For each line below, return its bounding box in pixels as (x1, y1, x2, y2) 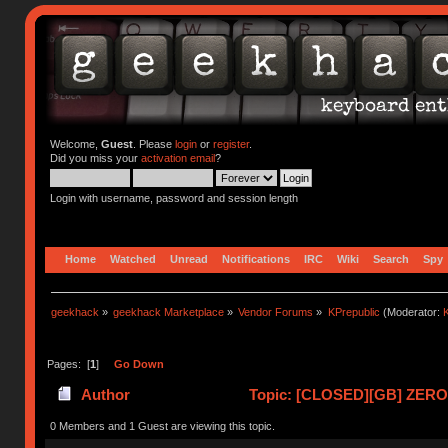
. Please (132, 138, 175, 150)
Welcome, (49, 138, 101, 150)
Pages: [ (46, 357, 90, 370)
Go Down (113, 357, 164, 370)
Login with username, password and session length (49, 192, 298, 204)
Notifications (222, 252, 291, 265)
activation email (140, 152, 215, 164)
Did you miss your (49, 152, 141, 164)
